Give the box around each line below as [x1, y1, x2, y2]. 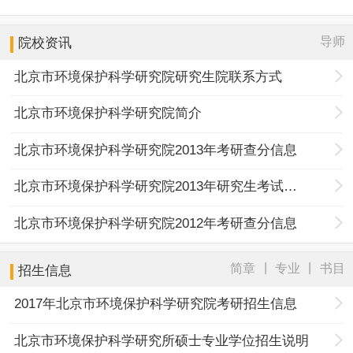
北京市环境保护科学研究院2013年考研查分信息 [14, 142, 298, 158]
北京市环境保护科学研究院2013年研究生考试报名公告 [284, 179, 298, 195]
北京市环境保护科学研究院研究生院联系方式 [14, 69, 283, 84]
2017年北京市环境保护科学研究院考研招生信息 [14, 296, 298, 312]
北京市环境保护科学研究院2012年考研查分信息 [14, 215, 298, 231]
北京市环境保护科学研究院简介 [14, 106, 203, 121]
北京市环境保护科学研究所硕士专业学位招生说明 [14, 333, 310, 348]
